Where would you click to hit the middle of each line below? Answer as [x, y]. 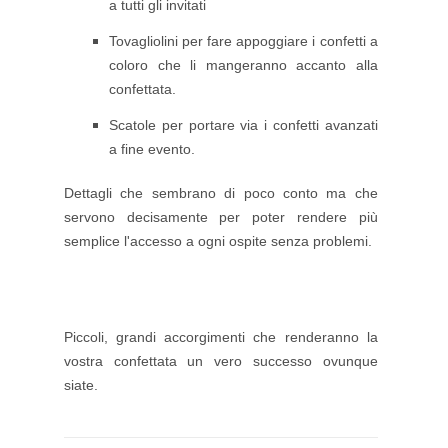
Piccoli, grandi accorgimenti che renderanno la [221, 337]
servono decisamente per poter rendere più [221, 217]
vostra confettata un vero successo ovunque [221, 361]
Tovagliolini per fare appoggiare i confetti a [243, 41]
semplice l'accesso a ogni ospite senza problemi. [220, 241]
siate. [83, 385]
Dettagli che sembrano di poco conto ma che [221, 193]
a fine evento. [152, 149]
